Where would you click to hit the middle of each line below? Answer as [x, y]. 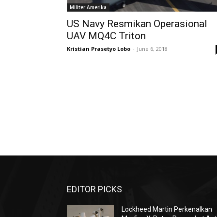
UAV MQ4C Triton [106, 36]
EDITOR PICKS [94, 189]
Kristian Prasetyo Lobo [99, 49]
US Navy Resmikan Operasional [137, 24]
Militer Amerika [88, 7]
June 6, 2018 [152, 49]
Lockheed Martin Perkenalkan [167, 209]
